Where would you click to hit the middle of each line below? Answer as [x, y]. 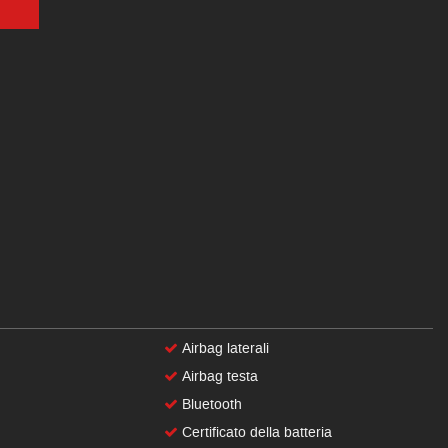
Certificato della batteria [255, 432]
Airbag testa [218, 376]
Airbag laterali [224, 348]
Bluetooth [210, 404]
